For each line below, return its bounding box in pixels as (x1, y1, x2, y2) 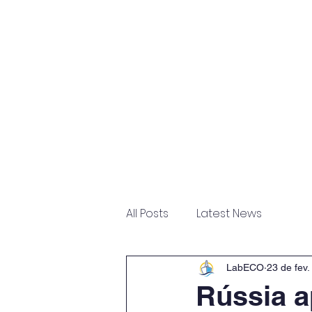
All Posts (126, 205, 169, 221)
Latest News (196, 205, 262, 221)
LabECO (226, 261, 264, 273)
